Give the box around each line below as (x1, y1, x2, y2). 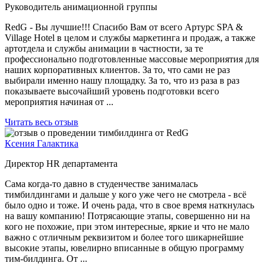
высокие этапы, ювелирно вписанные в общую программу (5, 242, 244, 253)
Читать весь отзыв (5, 116, 78, 127)
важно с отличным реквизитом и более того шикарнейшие (5, 232, 243, 242)
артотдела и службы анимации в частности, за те (5, 43, 203, 53)
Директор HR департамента (5, 158, 118, 169)
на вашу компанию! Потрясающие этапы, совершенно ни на (5, 210, 250, 221)
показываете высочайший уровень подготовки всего (5, 85, 219, 96)
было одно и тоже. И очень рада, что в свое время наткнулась (5, 199, 254, 210)
